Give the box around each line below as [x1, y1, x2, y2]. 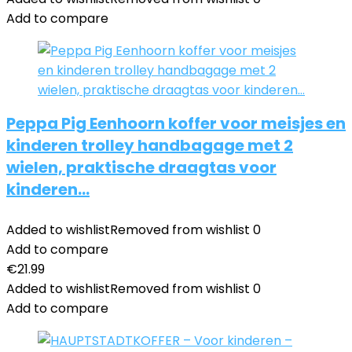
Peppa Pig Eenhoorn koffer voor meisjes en [6, 112, 346, 134]
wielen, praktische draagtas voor [6, 156, 277, 178]
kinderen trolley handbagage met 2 [6, 134, 293, 156]
